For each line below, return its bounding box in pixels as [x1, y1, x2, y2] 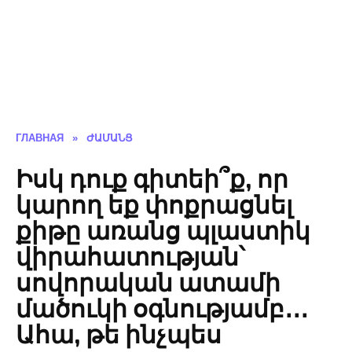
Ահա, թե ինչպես [16, 318, 222, 348]
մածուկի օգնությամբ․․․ [16, 292, 308, 322]
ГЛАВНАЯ [16, 132, 64, 144]
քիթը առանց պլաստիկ [16, 214, 310, 244]
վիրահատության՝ [16, 240, 244, 270]
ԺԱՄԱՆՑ [86, 132, 133, 144]
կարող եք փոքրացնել [16, 189, 292, 218]
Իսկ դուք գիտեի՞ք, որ [16, 163, 288, 192]
